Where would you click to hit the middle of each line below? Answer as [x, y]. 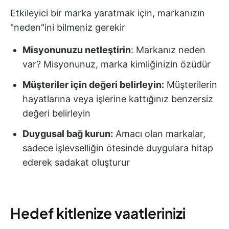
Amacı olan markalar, [159, 134]
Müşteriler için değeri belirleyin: [93, 85]
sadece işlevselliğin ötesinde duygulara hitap [118, 148]
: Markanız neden [168, 50]
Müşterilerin [191, 85]
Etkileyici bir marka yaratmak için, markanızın [108, 13]
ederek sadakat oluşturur [76, 162]
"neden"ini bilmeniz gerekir [68, 27]
